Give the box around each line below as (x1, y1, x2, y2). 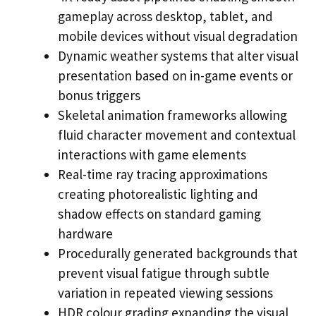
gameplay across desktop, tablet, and (58, 8, 273, 25)
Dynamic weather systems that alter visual (58, 47, 298, 65)
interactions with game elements (58, 146, 246, 164)
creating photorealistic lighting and (58, 186, 258, 203)
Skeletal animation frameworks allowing (58, 107, 287, 124)
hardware (58, 225, 113, 243)
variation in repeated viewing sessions (58, 284, 273, 302)
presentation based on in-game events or (58, 67, 293, 85)
